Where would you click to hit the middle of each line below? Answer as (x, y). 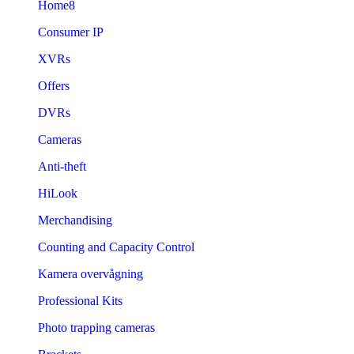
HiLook (58, 193)
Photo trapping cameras (96, 327)
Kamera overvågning (90, 273)
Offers (54, 85)
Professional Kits (80, 300)
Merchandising (75, 220)
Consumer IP (71, 32)
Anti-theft (62, 166)
